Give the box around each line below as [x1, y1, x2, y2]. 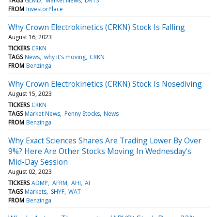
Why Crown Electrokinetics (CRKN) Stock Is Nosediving [8, 78, 202, 89]
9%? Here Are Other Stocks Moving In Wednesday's [8, 145, 191, 156]
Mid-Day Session [8, 156, 68, 167]
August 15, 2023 [8, 89, 52, 98]
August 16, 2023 [8, 32, 52, 41]
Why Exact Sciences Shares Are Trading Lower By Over [8, 135, 201, 146]
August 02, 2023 [8, 167, 52, 176]
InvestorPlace [26, 4, 63, 13]
